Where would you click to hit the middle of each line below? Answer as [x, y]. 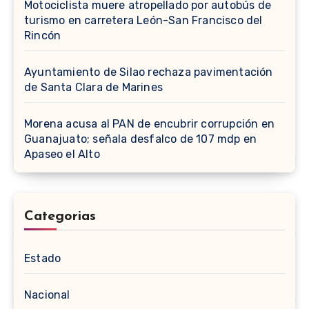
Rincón [43, 36]
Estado [43, 259]
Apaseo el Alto [62, 154]
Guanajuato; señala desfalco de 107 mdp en [141, 139]
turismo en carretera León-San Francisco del [143, 21]
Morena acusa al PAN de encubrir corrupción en [150, 124]
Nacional [47, 295]
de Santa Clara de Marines [93, 88]
